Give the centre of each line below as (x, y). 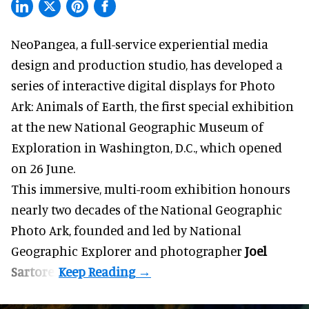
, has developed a (234, 64)
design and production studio (98, 64)
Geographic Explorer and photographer (128, 250)
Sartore (32, 271)
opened (260, 147)
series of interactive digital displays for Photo (143, 85)
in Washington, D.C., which (160, 147)
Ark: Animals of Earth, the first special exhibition (152, 106)
